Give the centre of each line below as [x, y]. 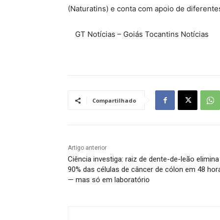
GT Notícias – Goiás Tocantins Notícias [142, 34]
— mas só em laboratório [109, 180]
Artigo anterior [87, 148]
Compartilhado [114, 101]
